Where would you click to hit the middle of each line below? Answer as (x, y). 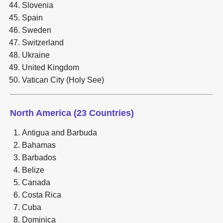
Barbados (39, 157)
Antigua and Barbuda (59, 132)
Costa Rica (42, 195)
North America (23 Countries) (72, 112)
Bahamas (39, 145)
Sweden (37, 30)
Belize (33, 170)
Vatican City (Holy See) (63, 80)
